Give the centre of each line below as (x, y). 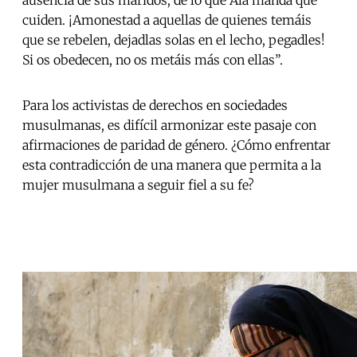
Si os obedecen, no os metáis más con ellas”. (153, 60)
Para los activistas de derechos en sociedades (155, 106)
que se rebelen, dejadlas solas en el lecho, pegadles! (174, 40)
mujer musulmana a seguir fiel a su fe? (138, 185)
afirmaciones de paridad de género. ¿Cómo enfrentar (177, 145)
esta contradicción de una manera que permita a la (172, 165)
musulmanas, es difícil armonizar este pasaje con (169, 126)
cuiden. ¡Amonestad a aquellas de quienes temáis (167, 20)
